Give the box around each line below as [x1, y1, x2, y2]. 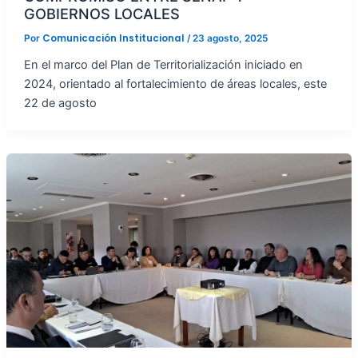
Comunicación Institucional [42, 32, 187, 46]
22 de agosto [23, 96, 97, 111]
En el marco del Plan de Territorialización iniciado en [23, 58, 303, 73]
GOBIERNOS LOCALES [23, 4, 180, 22]
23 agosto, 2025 [192, 33, 268, 45]
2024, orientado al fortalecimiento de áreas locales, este [23, 77, 327, 92]
